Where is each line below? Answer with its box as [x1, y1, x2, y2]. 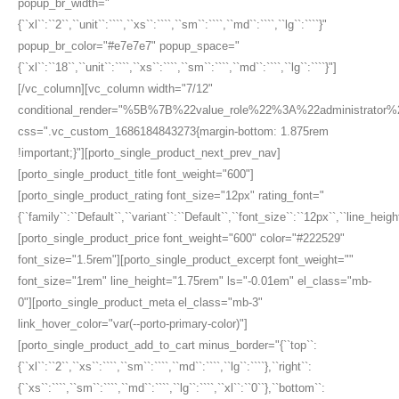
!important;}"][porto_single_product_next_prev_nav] [18, 146, 281, 159]
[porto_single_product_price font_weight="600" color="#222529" [18, 232, 345, 245]
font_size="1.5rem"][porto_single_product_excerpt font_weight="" [18, 253, 354, 266]
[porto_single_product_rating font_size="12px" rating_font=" [18, 189, 324, 202]
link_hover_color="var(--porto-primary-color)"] [18, 317, 248, 330]
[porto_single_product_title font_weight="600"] [18, 167, 254, 181]
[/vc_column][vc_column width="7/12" [18, 82, 213, 95]
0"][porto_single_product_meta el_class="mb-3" [18, 296, 263, 309]
